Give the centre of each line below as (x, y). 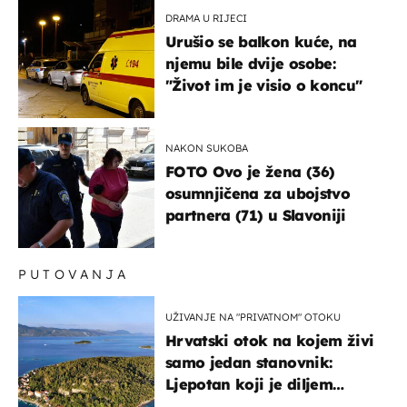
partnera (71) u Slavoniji (256, 215)
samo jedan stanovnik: (249, 362)
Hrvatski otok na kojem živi (270, 340)
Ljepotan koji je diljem (249, 384)
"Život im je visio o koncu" (264, 85)
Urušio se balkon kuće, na (261, 41)
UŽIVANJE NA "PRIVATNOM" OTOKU (253, 317)
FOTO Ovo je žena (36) (250, 171)
